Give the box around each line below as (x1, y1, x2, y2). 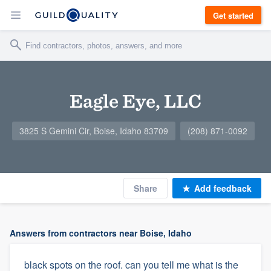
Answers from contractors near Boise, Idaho (10, 227, 192, 239)
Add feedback (194, 182, 252, 194)
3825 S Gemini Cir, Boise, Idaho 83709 (19, 125, 168, 137)
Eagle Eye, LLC (70, 89, 201, 113)
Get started (213, 9, 253, 21)
